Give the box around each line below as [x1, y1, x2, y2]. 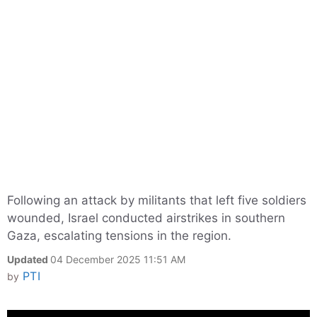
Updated [7, 253, 50, 265]
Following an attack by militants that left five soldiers [7, 193, 306, 207]
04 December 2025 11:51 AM [50, 253, 185, 265]
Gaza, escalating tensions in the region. [7, 229, 231, 243]
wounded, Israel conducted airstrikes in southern [7, 211, 285, 225]
